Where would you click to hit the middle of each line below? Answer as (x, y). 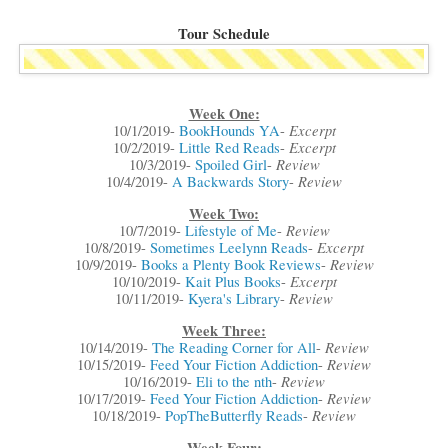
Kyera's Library (234, 299)
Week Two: (224, 214)
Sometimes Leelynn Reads (229, 248)
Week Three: (224, 331)
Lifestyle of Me (230, 231)
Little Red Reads (229, 148)
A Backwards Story (230, 182)
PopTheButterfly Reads (234, 416)
